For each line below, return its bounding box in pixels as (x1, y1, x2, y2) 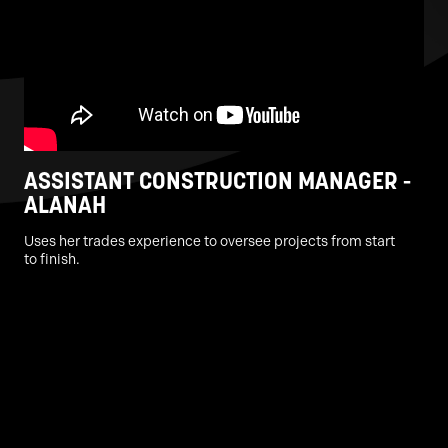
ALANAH (24, 189, 106, 220)
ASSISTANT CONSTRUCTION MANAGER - (24, 165, 411, 196)
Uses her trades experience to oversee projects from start (24, 233, 395, 249)
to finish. (24, 251, 80, 267)
